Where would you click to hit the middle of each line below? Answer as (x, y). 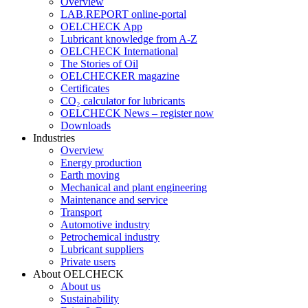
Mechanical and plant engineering (134, 187)
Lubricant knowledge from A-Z (129, 39)
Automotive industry (105, 224)
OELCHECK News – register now (137, 113)
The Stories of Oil (99, 64)
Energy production (101, 163)
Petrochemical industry (110, 237)
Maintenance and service (114, 200)
